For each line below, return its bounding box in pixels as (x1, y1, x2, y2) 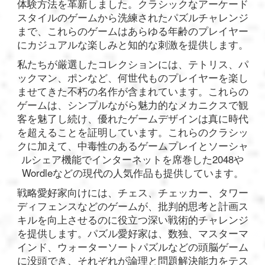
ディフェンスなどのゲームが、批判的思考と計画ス (17, 199, 248, 214)
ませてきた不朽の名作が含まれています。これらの (17, 84, 248, 99)
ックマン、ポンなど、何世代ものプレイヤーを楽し (17, 70, 248, 85)
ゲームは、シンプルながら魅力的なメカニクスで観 (17, 98, 248, 112)
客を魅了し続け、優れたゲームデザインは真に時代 (17, 111, 248, 126)
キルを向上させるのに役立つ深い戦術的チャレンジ (17, 212, 248, 227)
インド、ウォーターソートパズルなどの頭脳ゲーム (17, 240, 248, 254)
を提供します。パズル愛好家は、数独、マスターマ (17, 226, 248, 241)
